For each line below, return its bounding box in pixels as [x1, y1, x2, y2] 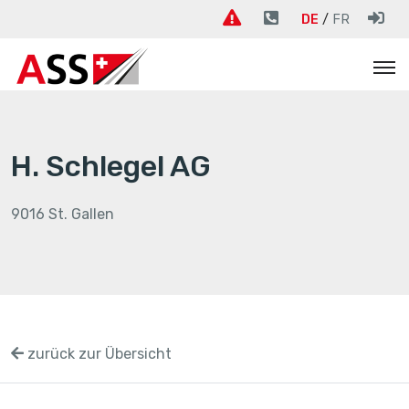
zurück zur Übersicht [24, 344, 172, 362]
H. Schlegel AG [11, 148, 211, 184]
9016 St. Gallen [11, 204, 114, 223]
